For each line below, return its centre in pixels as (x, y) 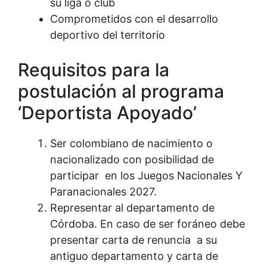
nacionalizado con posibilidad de (132, 160)
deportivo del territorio (108, 35)
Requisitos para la (94, 70)
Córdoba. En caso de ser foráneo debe (148, 224)
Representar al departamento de (132, 208)
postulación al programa (121, 91)
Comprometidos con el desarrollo (134, 19)
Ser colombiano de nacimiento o (131, 144)
